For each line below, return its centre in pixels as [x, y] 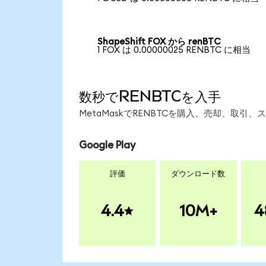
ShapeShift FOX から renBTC [159, 42]
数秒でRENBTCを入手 [150, 96]
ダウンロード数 [198, 174]
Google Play [107, 145]
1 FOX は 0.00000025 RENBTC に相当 [174, 50]
